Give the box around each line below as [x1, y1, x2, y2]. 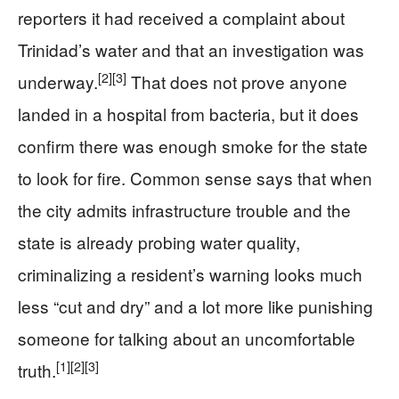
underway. [18, 69, 98, 94]
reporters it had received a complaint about [18, 5, 345, 30]
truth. [18, 358, 56, 383]
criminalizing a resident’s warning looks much [18, 262, 362, 287]
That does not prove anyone [126, 69, 347, 94]
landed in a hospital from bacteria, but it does [18, 102, 359, 126]
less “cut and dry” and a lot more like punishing [18, 294, 373, 319]
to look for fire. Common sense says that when [18, 166, 372, 191]
